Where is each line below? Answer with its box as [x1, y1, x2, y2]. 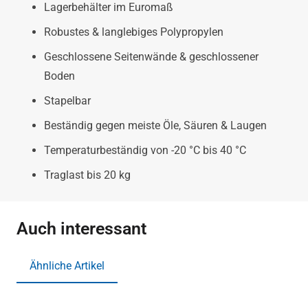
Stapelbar [44, 94, 91, 108]
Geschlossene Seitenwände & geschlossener [44, 50, 258, 64]
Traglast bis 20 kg [44, 168, 131, 182]
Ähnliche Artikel [30, 258, 105, 272]
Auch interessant [16, 218, 146, 239]
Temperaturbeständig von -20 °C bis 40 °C [44, 144, 246, 157]
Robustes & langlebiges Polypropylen [44, 25, 223, 39]
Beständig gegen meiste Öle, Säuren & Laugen [44, 119, 267, 133]
